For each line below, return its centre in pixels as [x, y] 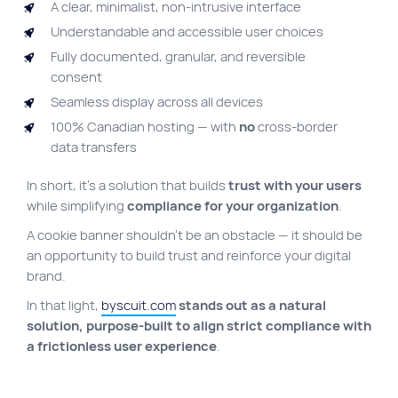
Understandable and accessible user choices [187, 32]
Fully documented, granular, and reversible [178, 57]
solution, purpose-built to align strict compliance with [199, 326]
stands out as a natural [252, 306]
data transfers [94, 148]
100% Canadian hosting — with [145, 127]
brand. [46, 277]
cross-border [296, 127]
